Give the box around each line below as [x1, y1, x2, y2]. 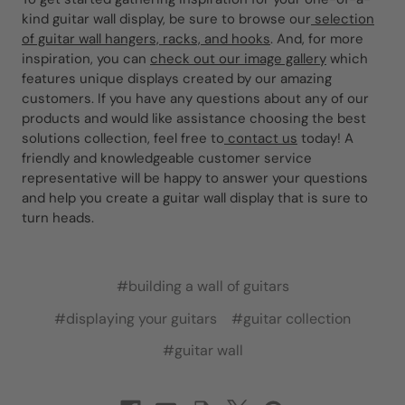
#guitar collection [231, 309, 351, 327]
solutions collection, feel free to [22, 128, 224, 146]
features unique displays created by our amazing [22, 69, 332, 87]
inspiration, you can [22, 49, 150, 67]
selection [311, 9, 374, 27]
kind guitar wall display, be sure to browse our [22, 9, 311, 27]
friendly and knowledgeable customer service [22, 148, 312, 166]
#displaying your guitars [54, 309, 217, 327]
